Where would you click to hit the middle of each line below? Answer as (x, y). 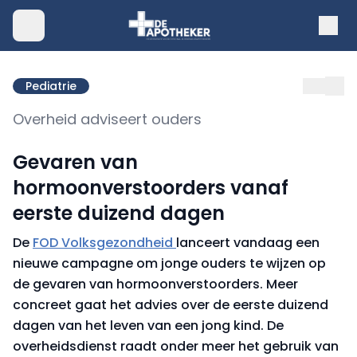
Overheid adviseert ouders (107, 119)
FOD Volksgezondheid (104, 243)
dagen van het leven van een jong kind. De (148, 326)
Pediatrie (51, 86)
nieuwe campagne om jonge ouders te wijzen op (169, 263)
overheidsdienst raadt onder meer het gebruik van (176, 346)
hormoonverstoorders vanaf (151, 188)
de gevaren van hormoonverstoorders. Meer (155, 284)
